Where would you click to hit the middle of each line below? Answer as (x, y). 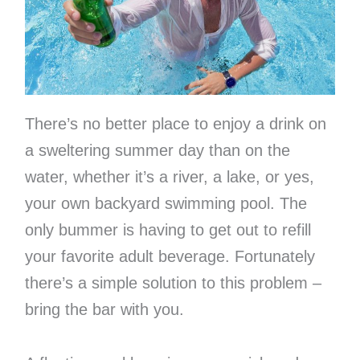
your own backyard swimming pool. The (166, 204)
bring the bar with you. (104, 310)
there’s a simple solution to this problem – (173, 283)
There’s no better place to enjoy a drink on (175, 124)
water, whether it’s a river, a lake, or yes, (169, 177)
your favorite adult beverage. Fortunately (170, 257)
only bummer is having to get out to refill (168, 230)
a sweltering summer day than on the (157, 151)
